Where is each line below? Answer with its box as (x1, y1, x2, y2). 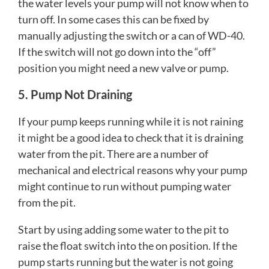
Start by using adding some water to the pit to (18, 222, 229, 236)
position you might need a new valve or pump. (18, 61, 229, 74)
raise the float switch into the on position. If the (18, 238, 237, 252)
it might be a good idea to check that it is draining (18, 130, 243, 144)
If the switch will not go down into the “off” (18, 44, 216, 58)
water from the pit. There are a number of (18, 147, 208, 160)
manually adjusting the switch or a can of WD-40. (18, 28, 245, 42)
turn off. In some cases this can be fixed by (18, 12, 209, 26)
